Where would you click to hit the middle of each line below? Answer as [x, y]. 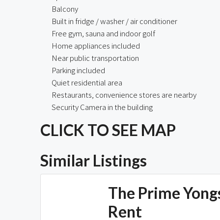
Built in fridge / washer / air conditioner [114, 21]
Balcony [65, 8]
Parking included [78, 70]
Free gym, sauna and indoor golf [103, 33]
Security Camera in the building [102, 107]
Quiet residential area [87, 82]
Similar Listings [94, 160]
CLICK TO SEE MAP [108, 130]
